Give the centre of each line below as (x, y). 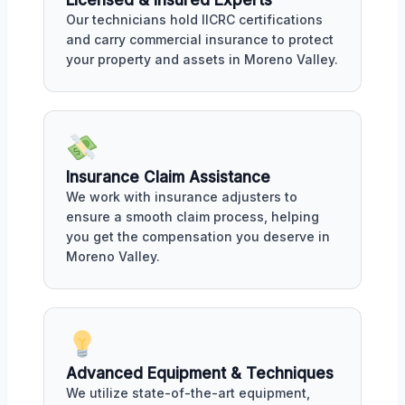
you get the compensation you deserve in (198, 236)
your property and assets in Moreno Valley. (202, 59)
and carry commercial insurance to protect (200, 39)
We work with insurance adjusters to (182, 196)
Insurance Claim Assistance (168, 177)
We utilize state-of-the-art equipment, (188, 393)
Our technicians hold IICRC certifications (194, 19)
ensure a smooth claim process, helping (193, 216)
